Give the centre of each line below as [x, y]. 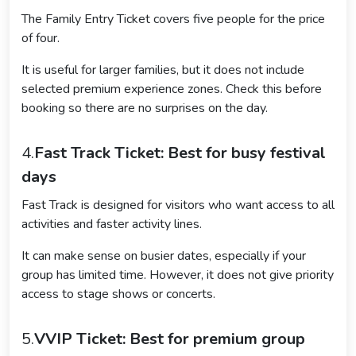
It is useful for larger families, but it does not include [163, 70]
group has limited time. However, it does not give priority [178, 275]
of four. [41, 39]
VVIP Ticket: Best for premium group [170, 339]
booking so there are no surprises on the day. [145, 108]
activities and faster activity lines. [112, 224]
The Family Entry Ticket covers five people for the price [173, 19]
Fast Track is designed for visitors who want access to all [178, 205]
